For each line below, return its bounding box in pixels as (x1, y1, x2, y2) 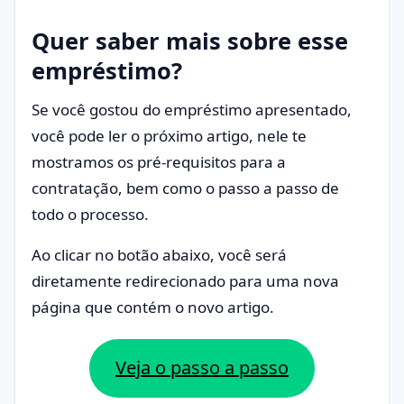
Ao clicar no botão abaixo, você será (32, 244, 287, 265)
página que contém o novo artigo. (32, 297, 278, 317)
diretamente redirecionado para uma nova (32, 271, 339, 291)
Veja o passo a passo (115, 355, 289, 381)
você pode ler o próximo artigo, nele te (32, 125, 307, 146)
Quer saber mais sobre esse (32, 25, 348, 56)
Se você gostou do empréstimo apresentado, (32, 99, 352, 120)
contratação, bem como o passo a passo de (32, 178, 339, 198)
